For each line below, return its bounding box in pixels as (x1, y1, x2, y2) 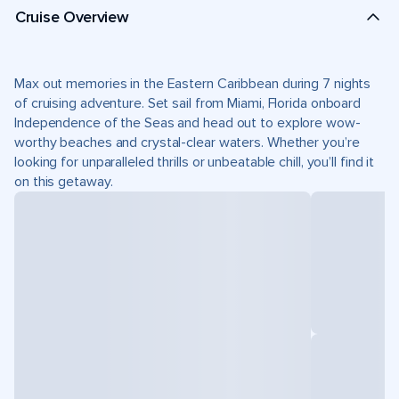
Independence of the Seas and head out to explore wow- (14, 114, 361, 132)
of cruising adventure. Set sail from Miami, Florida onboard (14, 94, 362, 112)
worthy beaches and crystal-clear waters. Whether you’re (14, 134, 360, 151)
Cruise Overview (15, 6, 129, 27)
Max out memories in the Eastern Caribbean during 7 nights (14, 75, 371, 93)
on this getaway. (14, 173, 113, 191)
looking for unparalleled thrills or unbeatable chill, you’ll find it (14, 153, 375, 171)
